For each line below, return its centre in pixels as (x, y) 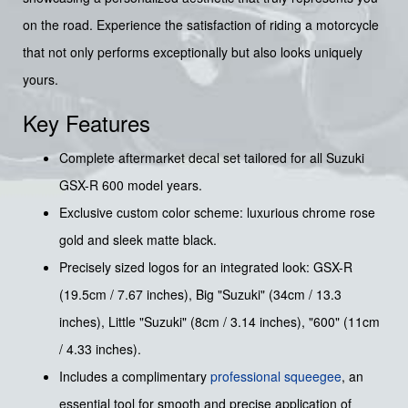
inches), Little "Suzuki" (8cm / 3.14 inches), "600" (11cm (219, 322)
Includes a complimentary (135, 377)
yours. (41, 80)
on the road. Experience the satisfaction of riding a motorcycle (201, 25)
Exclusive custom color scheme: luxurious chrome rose (217, 213)
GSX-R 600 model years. (131, 185)
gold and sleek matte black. (138, 240)
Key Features (87, 123)
